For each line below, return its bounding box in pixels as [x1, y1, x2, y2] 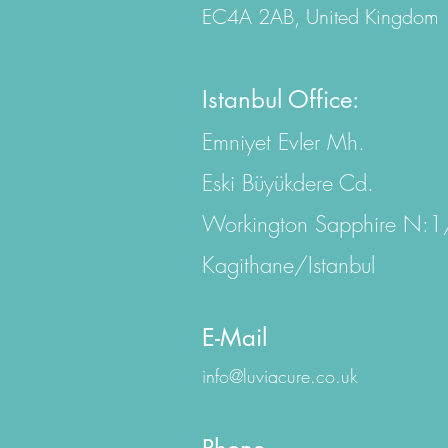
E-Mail [202, 321, 267, 353]
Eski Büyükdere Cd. [202, 167, 374, 198]
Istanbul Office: [202, 83, 359, 115]
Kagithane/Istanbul [202, 249, 375, 280]
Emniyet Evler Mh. [202, 126, 365, 157]
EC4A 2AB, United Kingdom [202, 2, 439, 30]
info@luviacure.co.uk [202, 363, 358, 388]
